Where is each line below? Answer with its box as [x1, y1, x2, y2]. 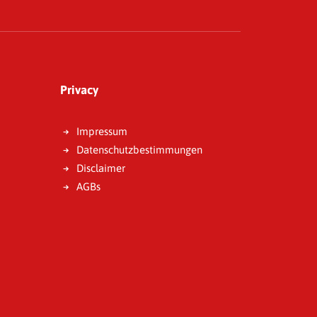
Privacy [60, 83, 98, 97]
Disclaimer [76, 162, 125, 174]
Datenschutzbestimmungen [76, 144, 202, 156]
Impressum [76, 125, 127, 137]
